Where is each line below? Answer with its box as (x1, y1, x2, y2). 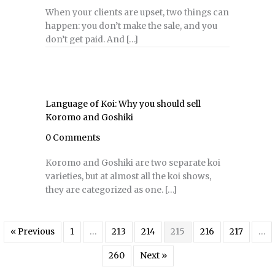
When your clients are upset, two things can (45, 7, 229, 18)
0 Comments (45, 131, 100, 143)
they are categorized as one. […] (45, 184, 177, 195)
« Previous (10, 226, 55, 237)
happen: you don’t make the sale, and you (45, 20, 217, 31)
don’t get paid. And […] (45, 34, 138, 45)
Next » (139, 250, 167, 261)
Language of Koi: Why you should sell (45, 98, 201, 109)
